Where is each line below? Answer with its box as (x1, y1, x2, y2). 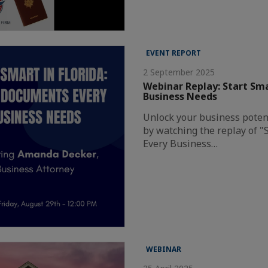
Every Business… (143, 137, 218, 151)
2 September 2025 (143, 66, 215, 78)
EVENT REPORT (146, 48, 202, 59)
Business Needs (143, 90, 218, 103)
